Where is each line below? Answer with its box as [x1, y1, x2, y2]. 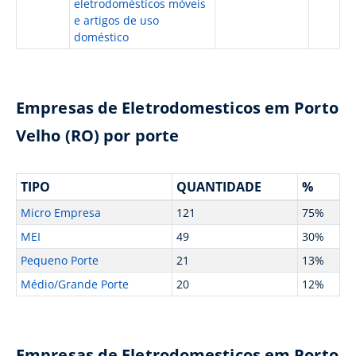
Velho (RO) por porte [16, 125, 180, 146]
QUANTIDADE [176, 178, 261, 195]
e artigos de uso [73, 13, 159, 28]
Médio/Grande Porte [20, 277, 129, 292]
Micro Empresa [20, 205, 101, 220]
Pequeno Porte [20, 253, 99, 268]
